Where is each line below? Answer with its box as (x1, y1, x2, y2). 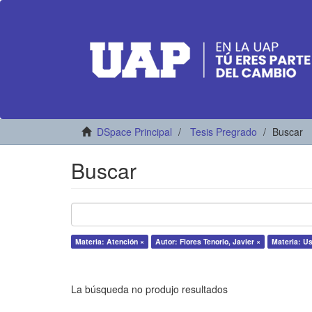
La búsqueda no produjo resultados (71, 282, 228, 296)
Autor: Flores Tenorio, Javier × (155, 236, 260, 247)
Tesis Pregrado (190, 125, 257, 139)
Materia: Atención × (75, 236, 144, 247)
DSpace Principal (97, 125, 172, 139)
